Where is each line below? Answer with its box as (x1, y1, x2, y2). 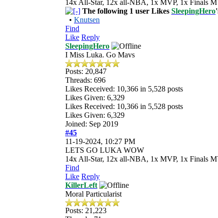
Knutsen (74, 15, 100, 24)
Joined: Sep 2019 (65, 119, 118, 128)
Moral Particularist (65, 189, 122, 198)
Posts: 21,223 (65, 206, 107, 215)
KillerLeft (65, 181, 97, 189)
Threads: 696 (65, 75, 106, 84)
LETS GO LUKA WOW (65, 145, 144, 154)
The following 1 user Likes (82, 6, 171, 15)
